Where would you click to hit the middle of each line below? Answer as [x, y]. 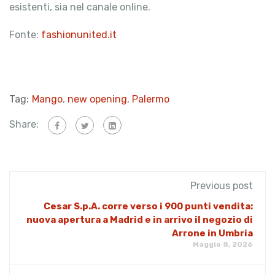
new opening [97, 99]
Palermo [151, 99]
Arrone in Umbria [212, 234]
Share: [24, 125]
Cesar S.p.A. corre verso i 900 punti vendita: [148, 207]
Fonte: [25, 35]
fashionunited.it [79, 35]
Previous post [222, 186]
